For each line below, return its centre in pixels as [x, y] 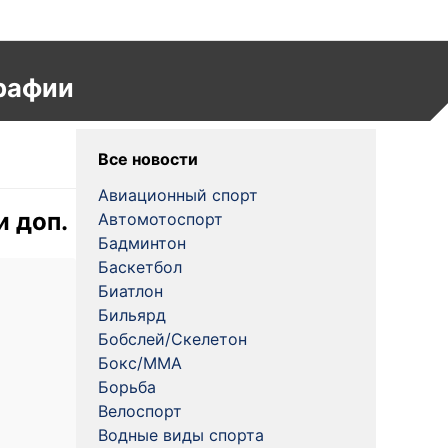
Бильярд [132, 315]
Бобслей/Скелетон [172, 339]
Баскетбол [140, 267]
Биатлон [130, 291]
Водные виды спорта [181, 435]
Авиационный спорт [178, 195]
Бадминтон [142, 243]
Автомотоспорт [160, 219]
